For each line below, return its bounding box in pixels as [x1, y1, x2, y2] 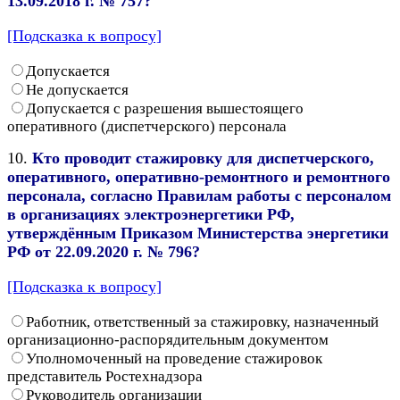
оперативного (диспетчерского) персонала [7, 117, 287, 135]
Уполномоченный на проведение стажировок [26, 349, 322, 367]
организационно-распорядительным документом [7, 330, 329, 348]
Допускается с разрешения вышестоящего [26, 99, 304, 117]
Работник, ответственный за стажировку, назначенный [26, 312, 379, 330]
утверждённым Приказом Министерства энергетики [7, 223, 388, 242]
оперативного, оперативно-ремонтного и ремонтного [7, 167, 390, 186]
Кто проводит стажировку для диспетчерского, [32, 148, 374, 167]
